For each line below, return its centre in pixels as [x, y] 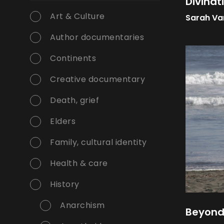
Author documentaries [97, 37]
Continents [73, 58]
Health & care [79, 163]
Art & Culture [77, 16]
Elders [63, 121]
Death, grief [74, 100]
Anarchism [82, 205]
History [65, 184]
